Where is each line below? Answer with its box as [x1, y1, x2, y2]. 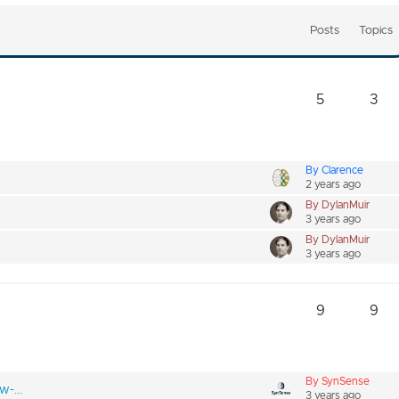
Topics [359, 22, 394, 37]
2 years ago [305, 177, 362, 191]
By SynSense [305, 374, 370, 387]
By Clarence [305, 163, 364, 176]
